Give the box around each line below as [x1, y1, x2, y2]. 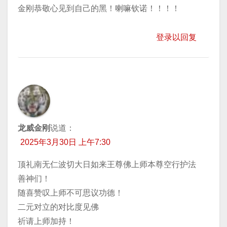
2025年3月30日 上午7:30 [20, 137, 110, 146]
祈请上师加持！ [18, 216, 74, 225]
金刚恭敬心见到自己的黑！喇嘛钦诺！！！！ [18, 4, 180, 13]
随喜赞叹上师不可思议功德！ [18, 188, 123, 197]
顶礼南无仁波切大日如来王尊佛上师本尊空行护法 [18, 160, 196, 169]
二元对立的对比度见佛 [18, 202, 99, 211]
